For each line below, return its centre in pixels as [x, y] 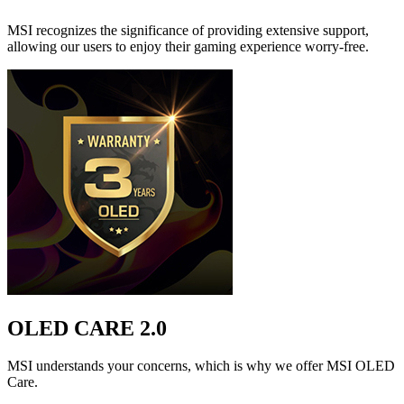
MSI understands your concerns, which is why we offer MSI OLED [201, 366]
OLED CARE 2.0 [87, 328]
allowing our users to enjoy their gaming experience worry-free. [188, 46]
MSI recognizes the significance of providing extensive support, [188, 30]
